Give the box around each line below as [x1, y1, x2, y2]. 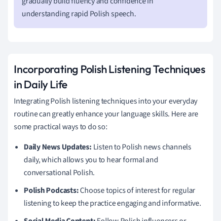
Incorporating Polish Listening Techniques [14, 62, 205, 76]
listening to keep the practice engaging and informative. [24, 197, 201, 209]
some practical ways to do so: [14, 121, 108, 132]
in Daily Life [14, 77, 68, 91]
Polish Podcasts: [24, 184, 79, 196]
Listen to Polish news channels [91, 141, 192, 152]
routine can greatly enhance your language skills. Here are [14, 108, 199, 119]
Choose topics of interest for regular [78, 184, 196, 196]
